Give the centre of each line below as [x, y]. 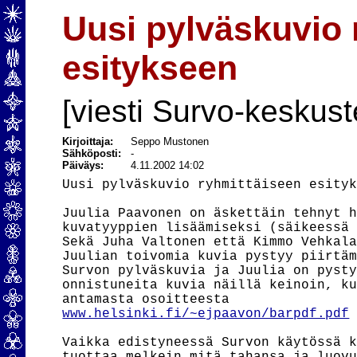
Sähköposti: [97, 153]
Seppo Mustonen [170, 141]
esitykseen [150, 68]
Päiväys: [83, 165]
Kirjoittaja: [88, 141]
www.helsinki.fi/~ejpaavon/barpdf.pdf [206, 314]
